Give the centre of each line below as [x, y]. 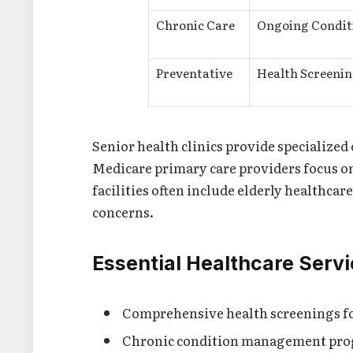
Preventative [194, 73]
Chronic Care [195, 25]
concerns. [123, 211]
